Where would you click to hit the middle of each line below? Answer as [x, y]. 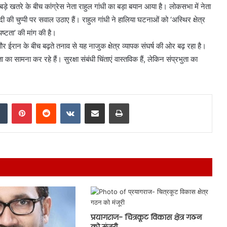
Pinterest [46, 103]
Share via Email [112, 103]
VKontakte [96, 103]
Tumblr [18, 103]
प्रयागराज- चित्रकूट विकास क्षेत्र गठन [146, 217]
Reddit [66, 103]
